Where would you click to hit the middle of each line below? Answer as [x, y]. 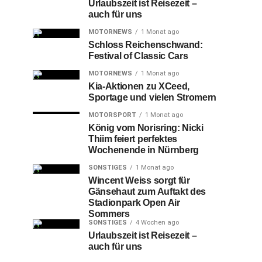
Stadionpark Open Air [134, 203]
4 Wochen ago [157, 223]
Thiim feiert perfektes [133, 139]
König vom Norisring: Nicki [146, 128]
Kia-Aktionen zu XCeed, [139, 86]
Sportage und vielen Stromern [153, 97]
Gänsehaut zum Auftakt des [147, 192]
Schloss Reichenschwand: [146, 45]
